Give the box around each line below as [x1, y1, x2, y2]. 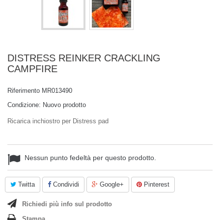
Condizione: [7, 101, 41, 109]
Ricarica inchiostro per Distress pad [7, 117, 109, 125]
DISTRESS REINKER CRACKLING [7, 53, 161, 63]
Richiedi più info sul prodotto [22, 200, 112, 208]
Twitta [16, 181, 35, 188]
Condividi [51, 181, 79, 188]
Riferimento [7, 87, 40, 94]
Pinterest [142, 181, 169, 188]
